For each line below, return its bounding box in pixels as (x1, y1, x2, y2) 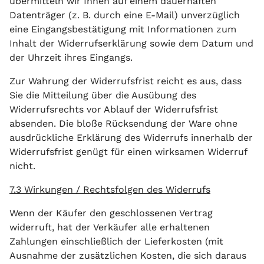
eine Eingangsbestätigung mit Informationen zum (9, 24, 236, 35)
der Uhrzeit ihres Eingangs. (9, 52, 133, 63)
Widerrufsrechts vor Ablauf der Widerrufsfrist (9, 104, 218, 115)
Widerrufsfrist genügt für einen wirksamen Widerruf (9, 146, 247, 157)
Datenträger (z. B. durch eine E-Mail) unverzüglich (9, 9, 240, 21)
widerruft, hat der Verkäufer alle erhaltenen (9, 222, 210, 233)
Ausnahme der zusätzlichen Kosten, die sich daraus (9, 250, 246, 261)
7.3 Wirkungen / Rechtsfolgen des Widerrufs (9, 184, 210, 195)
